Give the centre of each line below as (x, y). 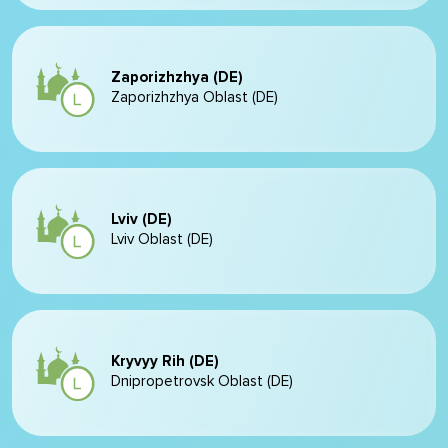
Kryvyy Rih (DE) (165, 361)
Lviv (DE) (141, 219)
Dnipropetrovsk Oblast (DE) (202, 381)
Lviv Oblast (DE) (162, 239)
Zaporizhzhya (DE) (177, 77)
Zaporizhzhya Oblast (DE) (194, 97)
